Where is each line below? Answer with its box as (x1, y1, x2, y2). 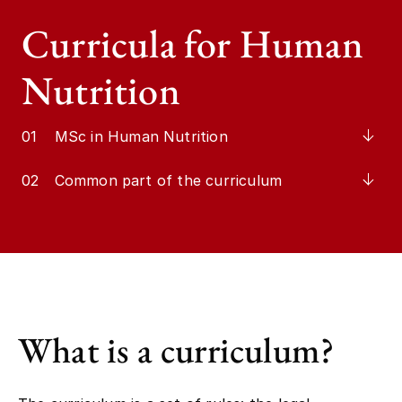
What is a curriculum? (18, 326, 335, 373)
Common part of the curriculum (54, 170, 283, 189)
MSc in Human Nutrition (54, 127, 228, 145)
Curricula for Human (22, 17, 363, 69)
